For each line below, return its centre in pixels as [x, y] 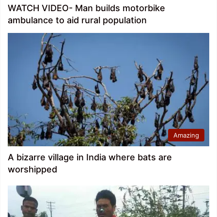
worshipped [32, 170]
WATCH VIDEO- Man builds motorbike [86, 8]
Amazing [186, 135]
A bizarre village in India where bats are [90, 157]
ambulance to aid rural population [77, 20]
